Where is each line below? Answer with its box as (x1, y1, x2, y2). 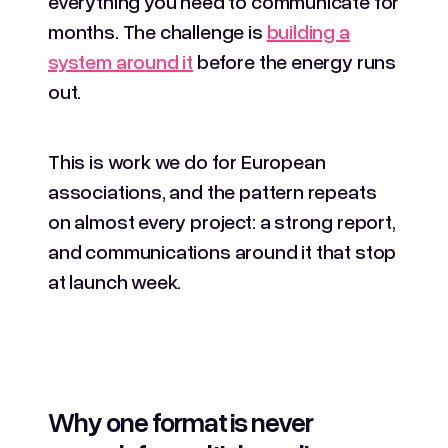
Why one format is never (48, 404, 314, 438)
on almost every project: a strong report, (48, 208, 396, 233)
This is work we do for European (48, 148, 326, 173)
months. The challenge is (48, 18, 267, 43)
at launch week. (48, 268, 182, 293)
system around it (48, 48, 194, 73)
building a (266, 18, 350, 43)
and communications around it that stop (48, 238, 397, 263)
